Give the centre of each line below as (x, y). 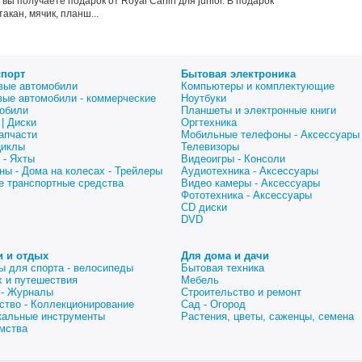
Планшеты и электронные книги (259, 110)
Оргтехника (209, 122)
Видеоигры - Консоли (233, 159)
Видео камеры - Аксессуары (250, 183)
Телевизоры (210, 147)
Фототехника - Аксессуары (246, 195)
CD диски (204, 207)
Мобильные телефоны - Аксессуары (270, 135)
